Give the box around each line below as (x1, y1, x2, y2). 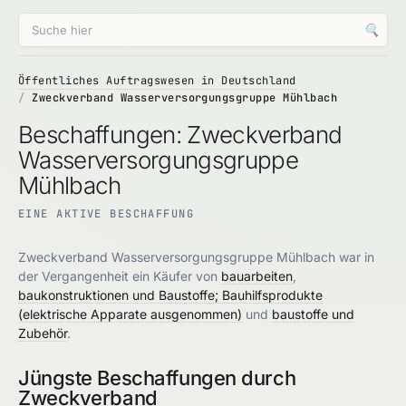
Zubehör (18, 325, 67, 341)
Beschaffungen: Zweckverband (18, 121, 343, 149)
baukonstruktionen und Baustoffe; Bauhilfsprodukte (18, 287, 323, 303)
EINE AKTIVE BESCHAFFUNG (18, 207, 195, 221)
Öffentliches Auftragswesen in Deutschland (18, 73, 296, 88)
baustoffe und (272, 306, 354, 322)
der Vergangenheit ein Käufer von (18, 268, 221, 284)
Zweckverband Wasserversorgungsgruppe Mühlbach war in (18, 249, 374, 265)
